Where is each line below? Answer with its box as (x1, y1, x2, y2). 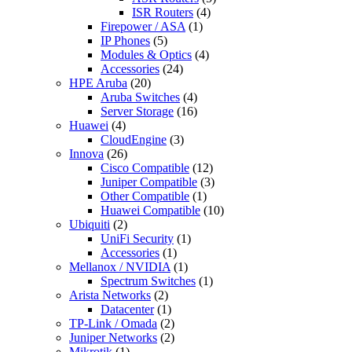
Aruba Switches (101, 90, 180, 104)
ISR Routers (132, 5, 193, 20)
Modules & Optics (101, 48, 192, 62)
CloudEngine (101, 133, 167, 147)
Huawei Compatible (101, 203, 200, 218)
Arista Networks (69, 288, 151, 302)
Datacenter (101, 302, 154, 317)
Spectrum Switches (101, 274, 196, 288)
